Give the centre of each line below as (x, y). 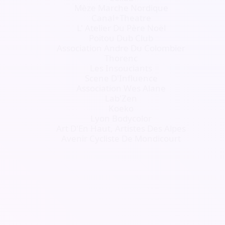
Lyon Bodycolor (121, 118)
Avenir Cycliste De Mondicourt (121, 138)
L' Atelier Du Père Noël (121, 28)
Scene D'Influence (121, 78)
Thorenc (121, 58)
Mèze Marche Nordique (121, 8)
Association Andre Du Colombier (121, 48)
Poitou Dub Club (121, 38)
